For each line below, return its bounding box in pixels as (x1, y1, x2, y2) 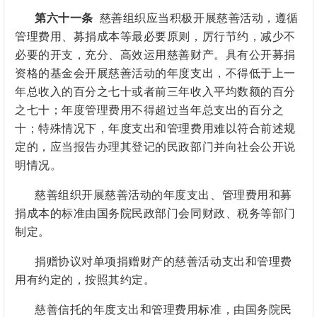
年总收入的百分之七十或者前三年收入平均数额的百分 (15, 86, 296, 98)
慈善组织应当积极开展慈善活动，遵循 (99, 12, 299, 25)
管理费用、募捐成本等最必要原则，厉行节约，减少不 (15, 30, 296, 43)
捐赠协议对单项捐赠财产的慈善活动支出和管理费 (35, 255, 292, 268)
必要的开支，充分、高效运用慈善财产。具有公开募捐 (15, 49, 296, 62)
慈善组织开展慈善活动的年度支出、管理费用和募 (35, 189, 292, 202)
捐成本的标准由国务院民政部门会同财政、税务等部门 (15, 207, 296, 220)
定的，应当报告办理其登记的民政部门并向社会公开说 (15, 141, 296, 154)
